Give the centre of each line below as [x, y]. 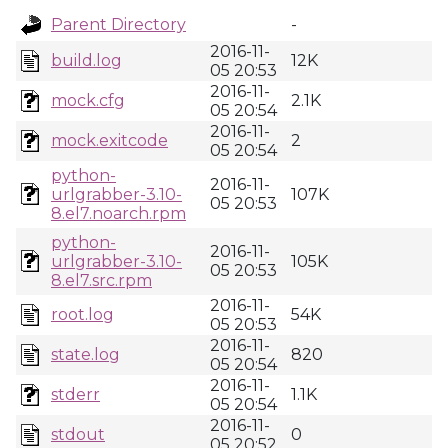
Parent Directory [118, 24]
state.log [85, 354]
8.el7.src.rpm [101, 280]
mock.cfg [88, 100]
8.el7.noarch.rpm [118, 213]
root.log [82, 314]
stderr [75, 394]
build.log [86, 60]
